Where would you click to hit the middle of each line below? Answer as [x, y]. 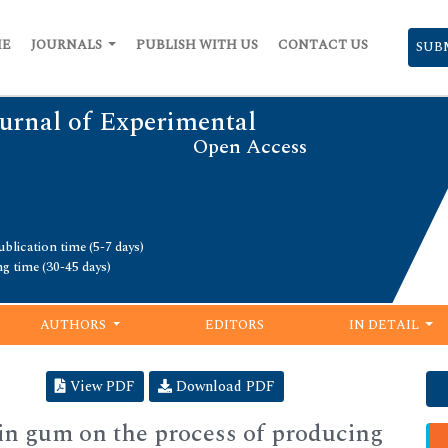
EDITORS [235, 325]
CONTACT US [323, 45]
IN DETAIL [385, 325]
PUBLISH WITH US [197, 45]
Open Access [250, 147]
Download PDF [223, 386]
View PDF [100, 386]
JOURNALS [67, 45]
